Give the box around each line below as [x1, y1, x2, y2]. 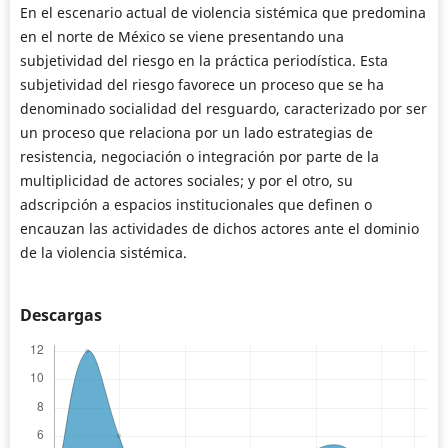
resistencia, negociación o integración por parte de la [19, 147, 379, 166]
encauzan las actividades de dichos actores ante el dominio [19, 219, 419, 238]
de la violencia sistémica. [19, 243, 187, 262]
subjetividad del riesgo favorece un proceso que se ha [19, 75, 384, 94]
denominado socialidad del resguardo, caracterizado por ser [19, 99, 427, 118]
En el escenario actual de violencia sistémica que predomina [19, 3, 426, 22]
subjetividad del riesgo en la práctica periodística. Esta [19, 51, 388, 70]
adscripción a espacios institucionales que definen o [19, 195, 372, 214]
